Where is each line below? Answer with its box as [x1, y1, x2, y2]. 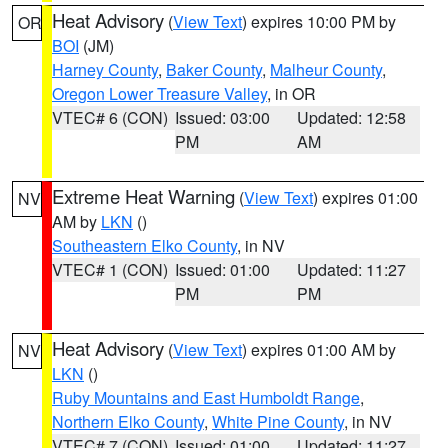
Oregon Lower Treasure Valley [52, 82, 267, 105]
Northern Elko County [52, 410, 204, 433]
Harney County [52, 58, 158, 81]
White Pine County [212, 410, 344, 433]
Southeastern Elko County [52, 234, 237, 257]
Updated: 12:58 [297, 106, 407, 129]
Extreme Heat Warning [52, 183, 235, 209]
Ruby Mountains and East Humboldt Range [52, 386, 360, 409]
